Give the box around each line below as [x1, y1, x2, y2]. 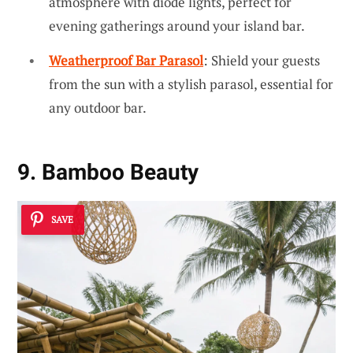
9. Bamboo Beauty [17, 159, 199, 186]
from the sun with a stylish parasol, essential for [49, 74, 333, 93]
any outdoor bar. [49, 98, 147, 117]
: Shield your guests [203, 50, 320, 69]
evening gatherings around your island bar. [49, 17, 305, 35]
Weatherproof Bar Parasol [49, 50, 203, 69]
